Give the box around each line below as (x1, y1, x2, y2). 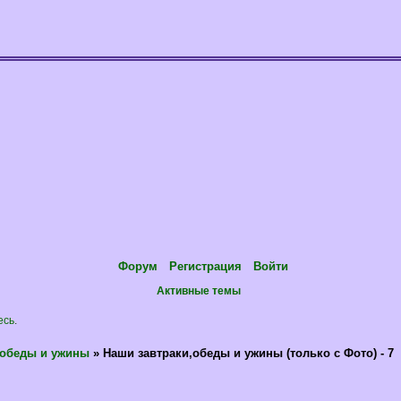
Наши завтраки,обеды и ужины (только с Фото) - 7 (103, 346, 395, 361)
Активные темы (157, 285, 242, 296)
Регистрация (169, 260, 242, 273)
